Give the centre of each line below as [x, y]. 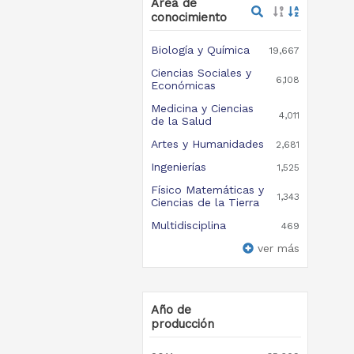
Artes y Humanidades [207, 144]
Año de [171, 310]
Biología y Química [200, 50]
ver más [278, 248]
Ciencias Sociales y [201, 73]
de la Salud [181, 121]
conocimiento [188, 17]
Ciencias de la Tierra [205, 202]
